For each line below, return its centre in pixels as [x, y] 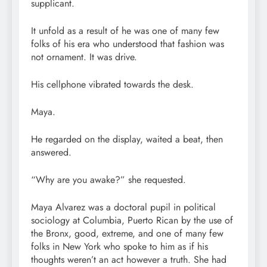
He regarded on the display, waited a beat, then [127, 139]
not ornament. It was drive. [84, 57]
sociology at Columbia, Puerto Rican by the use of [132, 220]
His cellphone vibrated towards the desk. [112, 84]
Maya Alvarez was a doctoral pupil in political [123, 207]
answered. [51, 152]
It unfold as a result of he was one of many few [125, 30]
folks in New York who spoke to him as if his [119, 246]
